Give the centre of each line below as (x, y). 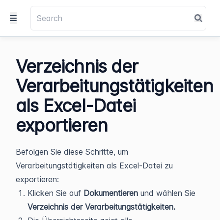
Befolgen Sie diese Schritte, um (72, 152)
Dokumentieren (111, 193)
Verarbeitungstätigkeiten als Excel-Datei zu (94, 165)
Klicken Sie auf (55, 193)
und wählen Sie (167, 193)
